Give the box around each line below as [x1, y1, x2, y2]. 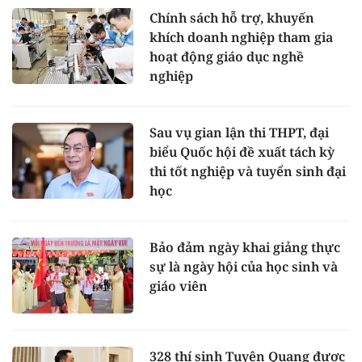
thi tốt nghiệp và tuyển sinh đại [149, 162, 346, 181]
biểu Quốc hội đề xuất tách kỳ [149, 143, 335, 162]
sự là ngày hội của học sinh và [149, 258, 338, 276]
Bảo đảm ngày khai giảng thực [149, 238, 340, 257]
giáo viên [149, 277, 208, 296]
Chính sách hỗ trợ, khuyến [149, 9, 314, 27]
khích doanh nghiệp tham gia [149, 28, 333, 47]
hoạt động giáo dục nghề [149, 48, 304, 66]
